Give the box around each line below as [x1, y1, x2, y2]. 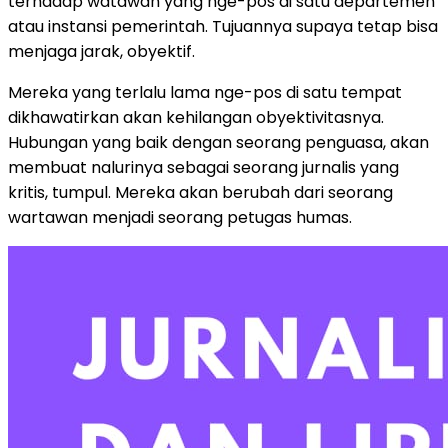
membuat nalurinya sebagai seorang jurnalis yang [8, 155, 399, 179]
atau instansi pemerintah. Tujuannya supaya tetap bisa [8, 14, 438, 38]
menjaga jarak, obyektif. [8, 39, 195, 63]
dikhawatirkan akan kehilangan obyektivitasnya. [8, 105, 384, 129]
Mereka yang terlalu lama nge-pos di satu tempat [8, 80, 402, 104]
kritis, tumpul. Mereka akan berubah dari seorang [8, 180, 393, 204]
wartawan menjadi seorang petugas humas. [8, 205, 352, 229]
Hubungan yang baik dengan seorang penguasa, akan [8, 130, 429, 154]
